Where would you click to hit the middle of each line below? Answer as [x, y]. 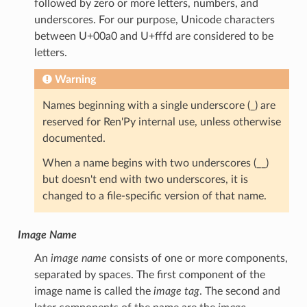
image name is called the [94, 291]
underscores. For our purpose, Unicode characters [154, 20]
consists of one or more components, [197, 258]
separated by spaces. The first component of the [149, 274]
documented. [74, 138]
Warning [75, 79]
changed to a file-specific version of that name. [154, 196]
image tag [176, 291]
